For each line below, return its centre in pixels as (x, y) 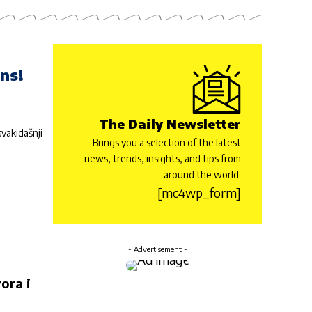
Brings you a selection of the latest (167, 142)
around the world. (202, 174)
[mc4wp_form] (199, 192)
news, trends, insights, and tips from (163, 158)
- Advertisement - (157, 249)
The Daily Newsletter (170, 123)
